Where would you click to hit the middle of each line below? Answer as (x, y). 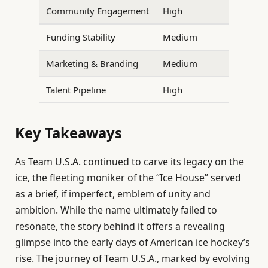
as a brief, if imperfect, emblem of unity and (113, 194)
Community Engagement (97, 10)
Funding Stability (80, 37)
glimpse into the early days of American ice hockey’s (133, 242)
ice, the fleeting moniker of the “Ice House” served (128, 177)
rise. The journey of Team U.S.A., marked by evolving (133, 258)
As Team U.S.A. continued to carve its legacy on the (130, 161)
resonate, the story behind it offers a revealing (120, 226)
